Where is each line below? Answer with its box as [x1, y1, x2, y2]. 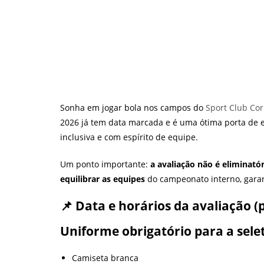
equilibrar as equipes [60, 173, 145, 185]
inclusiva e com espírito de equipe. [60, 131, 198, 143]
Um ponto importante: [60, 159, 150, 170]
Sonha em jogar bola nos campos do [60, 102, 206, 114]
